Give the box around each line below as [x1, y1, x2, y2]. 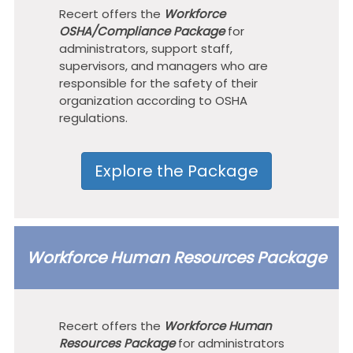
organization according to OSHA [59, 92, 248, 109]
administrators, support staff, [59, 40, 233, 57]
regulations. [59, 110, 128, 126]
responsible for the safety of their [59, 75, 258, 91]
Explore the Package [94, 160, 258, 182]
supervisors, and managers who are [59, 58, 269, 74]
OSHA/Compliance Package [59, 23, 225, 39]
